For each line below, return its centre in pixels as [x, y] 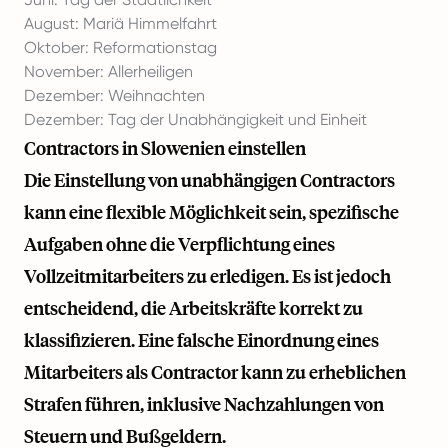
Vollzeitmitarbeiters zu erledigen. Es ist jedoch [207, 276]
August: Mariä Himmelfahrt [120, 23]
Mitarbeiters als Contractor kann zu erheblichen [215, 372]
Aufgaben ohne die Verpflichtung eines [179, 244]
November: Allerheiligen [108, 71]
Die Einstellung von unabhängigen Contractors [209, 180]
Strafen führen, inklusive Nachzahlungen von [204, 404]
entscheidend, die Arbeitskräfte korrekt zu [193, 308]
